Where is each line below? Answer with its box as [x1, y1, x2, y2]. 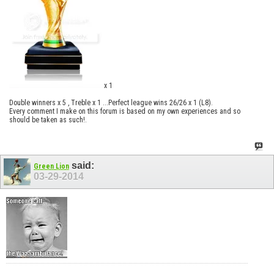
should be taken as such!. [9, 116, 87, 125]
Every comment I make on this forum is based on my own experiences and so [9, 107, 240, 116]
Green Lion [34, 162, 69, 171]
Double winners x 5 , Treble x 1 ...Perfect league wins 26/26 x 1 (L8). [9, 98, 213, 108]
